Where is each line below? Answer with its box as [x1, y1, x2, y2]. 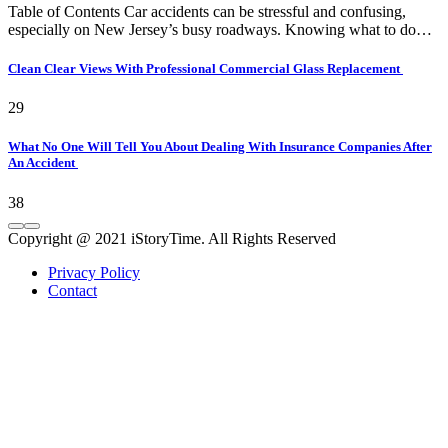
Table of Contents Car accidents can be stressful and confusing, [8, 2, 406, 20]
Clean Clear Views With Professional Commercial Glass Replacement [8, 61, 403, 77]
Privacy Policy [48, 263, 140, 281]
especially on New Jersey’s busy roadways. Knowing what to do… [8, 20, 432, 38]
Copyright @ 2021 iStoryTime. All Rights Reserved [8, 229, 336, 247]
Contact [48, 281, 97, 299]
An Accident [8, 155, 78, 171]
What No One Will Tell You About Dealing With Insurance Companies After [8, 139, 432, 155]
